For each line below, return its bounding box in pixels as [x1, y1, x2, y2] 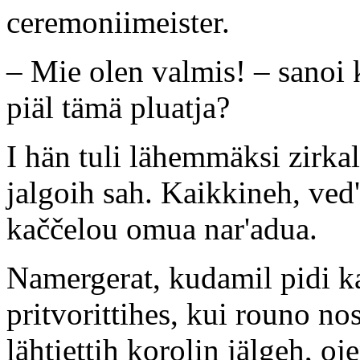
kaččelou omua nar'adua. [6, 211, 317, 246]
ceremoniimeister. [6, 4, 230, 39]
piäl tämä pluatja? [6, 89, 230, 125]
